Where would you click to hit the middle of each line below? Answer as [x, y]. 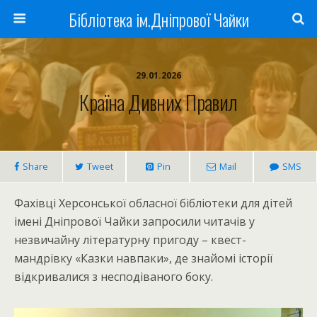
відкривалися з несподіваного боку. [114, 277]
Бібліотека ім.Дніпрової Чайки [158, 19]
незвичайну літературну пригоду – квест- [130, 240]
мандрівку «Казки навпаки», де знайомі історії [143, 258]
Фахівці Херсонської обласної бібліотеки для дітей [153, 203]
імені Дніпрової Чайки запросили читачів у [134, 221]
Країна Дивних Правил [158, 102]
